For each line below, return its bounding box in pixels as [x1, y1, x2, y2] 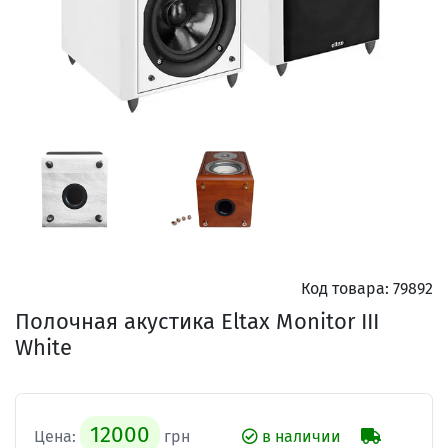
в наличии [258, 426, 341, 446]
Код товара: [301, 278, 389, 298]
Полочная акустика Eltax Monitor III [15, 307, 379, 335]
